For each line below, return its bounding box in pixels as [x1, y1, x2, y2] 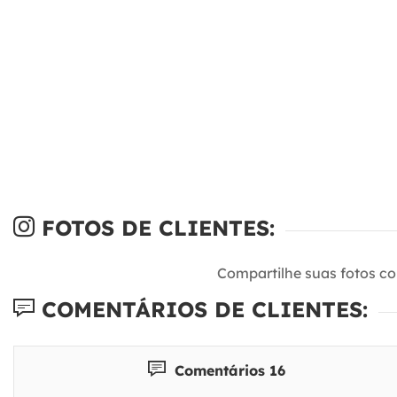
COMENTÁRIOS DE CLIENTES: [35, 296, 368, 323]
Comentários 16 [170, 361, 286, 379]
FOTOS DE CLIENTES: [35, 214, 275, 242]
